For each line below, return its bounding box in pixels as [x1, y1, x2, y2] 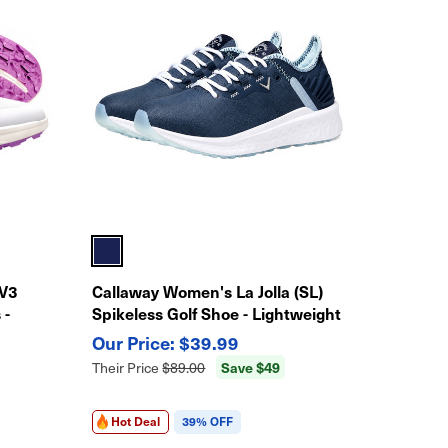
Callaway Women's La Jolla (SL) [92, 279, 324, 302]
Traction [92, 323, 155, 346]
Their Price [92, 357, 163, 377]
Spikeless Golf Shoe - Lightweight [92, 301, 342, 324]
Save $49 [221, 356, 281, 377]
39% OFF [182, 412, 234, 429]
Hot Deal [111, 412, 161, 429]
